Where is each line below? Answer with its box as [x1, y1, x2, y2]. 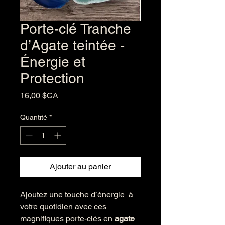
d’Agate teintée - [20, 37, 125, 53]
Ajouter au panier [50, 162, 111, 171]
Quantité [20, 113, 47, 121]
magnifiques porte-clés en [20, 214, 115, 223]
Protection [20, 70, 84, 86]
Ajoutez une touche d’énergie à [20, 190, 133, 199]
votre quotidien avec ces [20, 202, 106, 211]
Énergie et [20, 54, 85, 70]
